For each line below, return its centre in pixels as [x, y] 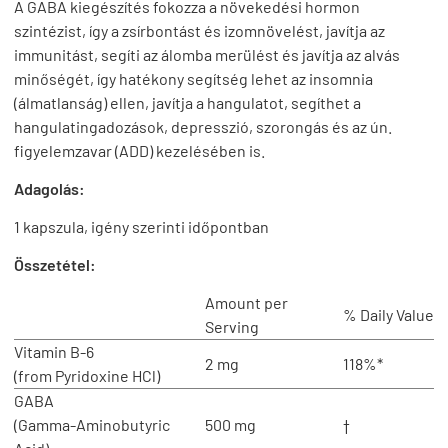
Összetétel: [55, 264]
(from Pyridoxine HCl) [87, 375]
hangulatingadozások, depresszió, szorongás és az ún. [203, 126]
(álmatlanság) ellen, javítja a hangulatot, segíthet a [187, 102]
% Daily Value [388, 314]
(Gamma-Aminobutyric [92, 424]
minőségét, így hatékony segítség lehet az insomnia [193, 78]
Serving [232, 326]
